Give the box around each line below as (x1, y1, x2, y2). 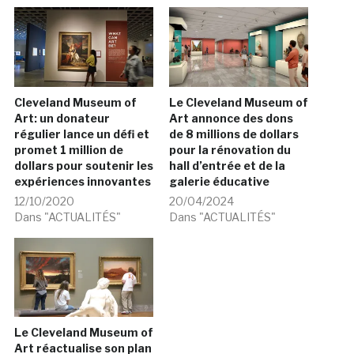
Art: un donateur (13, 111, 110, 125)
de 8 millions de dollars (169, 126, 299, 141)
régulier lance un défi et (13, 126, 149, 141)
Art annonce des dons (169, 111, 293, 125)
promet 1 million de (13, 142, 123, 156)
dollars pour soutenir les (13, 158, 153, 172)
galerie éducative (169, 174, 269, 188)
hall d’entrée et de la (169, 158, 285, 172)
